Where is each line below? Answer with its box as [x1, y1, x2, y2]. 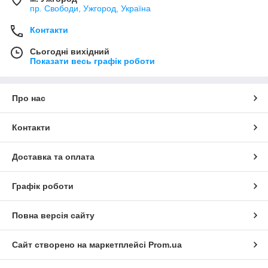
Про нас [12, 93, 45, 103]
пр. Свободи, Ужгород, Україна [30, 4, 151, 14]
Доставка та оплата [12, 152, 95, 162]
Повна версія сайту [12, 211, 95, 221]
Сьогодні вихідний [30, 47, 109, 57]
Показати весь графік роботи [30, 56, 155, 66]
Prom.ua [148, 240, 182, 250]
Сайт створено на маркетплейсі [12, 240, 148, 250]
